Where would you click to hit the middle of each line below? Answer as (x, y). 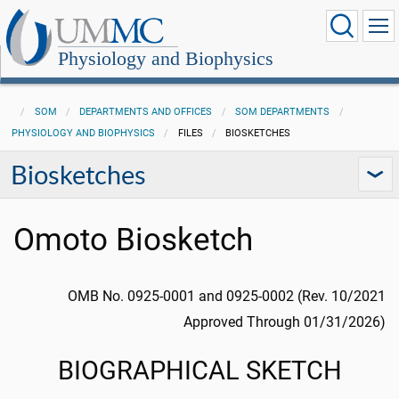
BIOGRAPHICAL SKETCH (199, 370)
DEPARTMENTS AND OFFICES (146, 112)
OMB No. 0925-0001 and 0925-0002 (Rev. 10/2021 (227, 296)
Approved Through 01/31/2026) (285, 322)
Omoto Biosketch (133, 240)
